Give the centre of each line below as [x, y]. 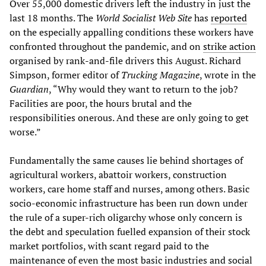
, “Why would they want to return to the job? [143, 89]
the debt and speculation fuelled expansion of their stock [130, 232]
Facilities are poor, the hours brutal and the [101, 104]
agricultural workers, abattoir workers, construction [118, 175]
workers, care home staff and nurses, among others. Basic [129, 189]
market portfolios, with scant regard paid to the [109, 246]
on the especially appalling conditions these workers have [132, 32]
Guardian [29, 89]
